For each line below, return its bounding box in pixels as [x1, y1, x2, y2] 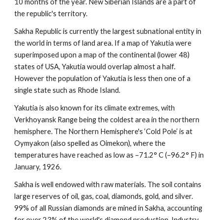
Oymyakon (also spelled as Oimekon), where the [14, 139, 166, 147]
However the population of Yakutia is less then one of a [14, 74, 191, 82]
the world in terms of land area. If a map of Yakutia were [14, 39, 192, 47]
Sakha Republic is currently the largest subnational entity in [14, 27, 202, 35]
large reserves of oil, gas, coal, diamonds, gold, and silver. [14, 192, 193, 200]
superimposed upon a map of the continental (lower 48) [14, 51, 190, 59]
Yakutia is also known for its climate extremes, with [14, 104, 175, 112]
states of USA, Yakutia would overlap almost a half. [14, 62, 176, 71]
